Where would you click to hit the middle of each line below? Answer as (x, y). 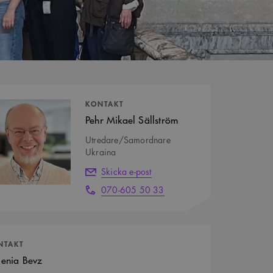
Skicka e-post (126, 172)
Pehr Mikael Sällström (132, 120)
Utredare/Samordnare (128, 140)
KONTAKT (105, 104)
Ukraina (101, 152)
